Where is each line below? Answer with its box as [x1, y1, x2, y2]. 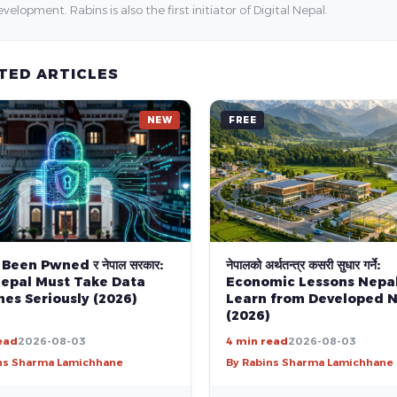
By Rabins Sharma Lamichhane [226, 355, 394, 369]
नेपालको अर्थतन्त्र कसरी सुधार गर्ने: [226, 256, 381, 273]
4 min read [226, 334, 289, 347]
